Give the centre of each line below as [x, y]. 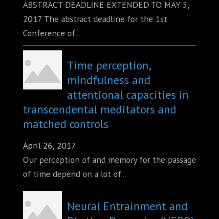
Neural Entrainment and [127, 206]
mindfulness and [109, 80]
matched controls [66, 124]
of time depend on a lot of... [75, 174]
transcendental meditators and [100, 109]
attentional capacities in [128, 95]
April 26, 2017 [50, 146]
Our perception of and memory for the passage [109, 160]
